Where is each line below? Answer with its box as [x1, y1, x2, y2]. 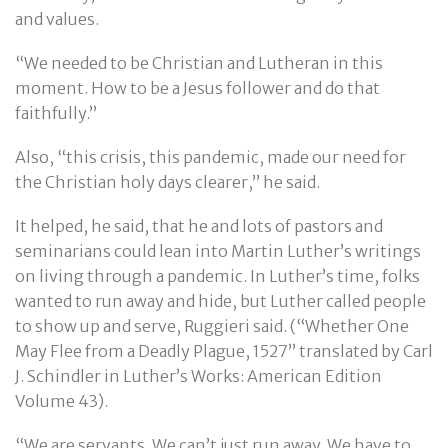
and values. [15, 8, 99, 29]
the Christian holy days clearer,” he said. [15, 171, 320, 192]
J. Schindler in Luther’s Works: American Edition [15, 366, 382, 387]
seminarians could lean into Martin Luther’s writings [15, 241, 421, 262]
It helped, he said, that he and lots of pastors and [15, 216, 383, 237]
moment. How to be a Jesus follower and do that [15, 77, 380, 98]
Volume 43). [15, 391, 108, 412]
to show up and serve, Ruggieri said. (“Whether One [15, 316, 409, 337]
